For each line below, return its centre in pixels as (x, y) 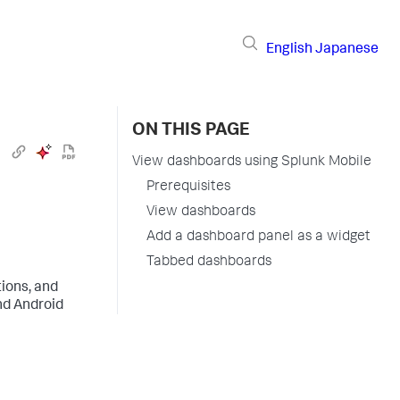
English (289, 50)
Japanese (347, 50)
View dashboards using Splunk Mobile (252, 162)
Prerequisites (188, 187)
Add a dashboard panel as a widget (258, 237)
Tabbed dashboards (209, 262)
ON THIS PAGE (191, 131)
